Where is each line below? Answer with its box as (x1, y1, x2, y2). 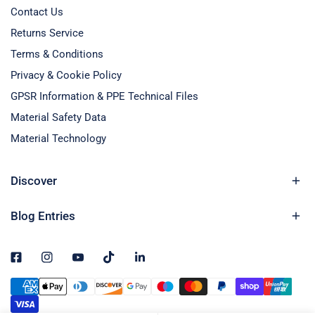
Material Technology (11, 131, 106, 145)
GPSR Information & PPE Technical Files (11, 89, 198, 103)
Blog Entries (11, 208, 75, 223)
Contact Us (11, 5, 63, 18)
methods (10, 295, 51, 309)
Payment (10, 278, 51, 292)
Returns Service (11, 26, 84, 39)
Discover (11, 173, 57, 188)
